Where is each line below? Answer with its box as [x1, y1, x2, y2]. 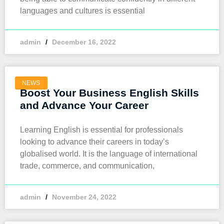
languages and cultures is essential [20, 6, 145, 15]
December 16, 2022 [50, 38, 116, 46]
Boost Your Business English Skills [20, 87, 199, 98]
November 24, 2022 [50, 193, 116, 201]
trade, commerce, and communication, [20, 161, 154, 170]
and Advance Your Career [20, 99, 148, 111]
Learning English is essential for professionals [20, 125, 183, 134]
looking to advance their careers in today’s [20, 137, 169, 146]
